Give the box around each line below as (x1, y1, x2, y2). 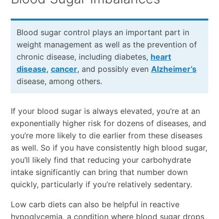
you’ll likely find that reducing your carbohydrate (10, 155, 191, 165)
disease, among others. (16, 76, 102, 87)
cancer (50, 64, 77, 74)
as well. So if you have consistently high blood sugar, (10, 143, 207, 153)
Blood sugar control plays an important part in (16, 27, 189, 38)
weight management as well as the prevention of (16, 40, 197, 50)
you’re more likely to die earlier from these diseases (10, 131, 202, 141)
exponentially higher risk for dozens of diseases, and (10, 118, 206, 129)
